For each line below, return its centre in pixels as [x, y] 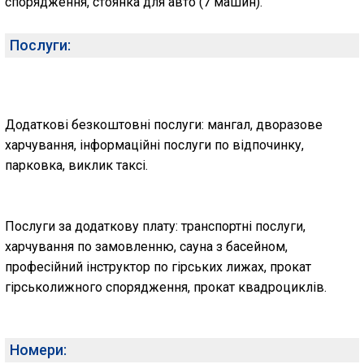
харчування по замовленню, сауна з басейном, [146, 247]
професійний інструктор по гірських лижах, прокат [158, 267]
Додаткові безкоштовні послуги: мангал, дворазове [164, 125]
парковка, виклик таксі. [76, 165]
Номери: [38, 350]
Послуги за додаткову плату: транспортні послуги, [155, 226]
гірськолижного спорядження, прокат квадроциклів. [166, 287]
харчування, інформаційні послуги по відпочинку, [154, 145]
